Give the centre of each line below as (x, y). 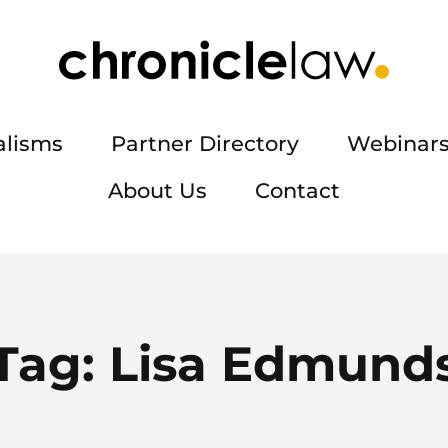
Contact (297, 190)
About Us (157, 190)
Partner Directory (204, 143)
